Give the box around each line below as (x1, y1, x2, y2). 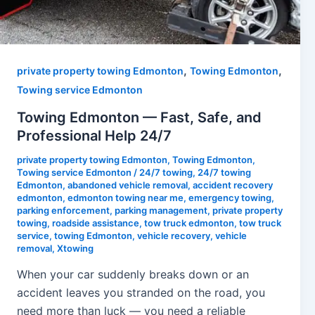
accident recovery (193, 179, 273, 191)
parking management (115, 204, 207, 216)
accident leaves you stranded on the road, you (17, 285, 265, 300)
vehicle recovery (137, 229, 210, 241)
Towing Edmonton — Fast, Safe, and (17, 108, 262, 126)
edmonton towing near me (67, 191, 184, 203)
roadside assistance (52, 217, 139, 229)
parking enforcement (17, 204, 110, 216)
